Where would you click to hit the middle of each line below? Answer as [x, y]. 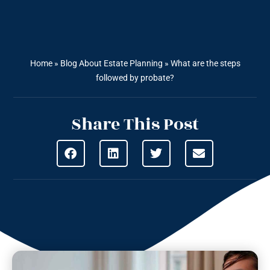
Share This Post [135, 125]
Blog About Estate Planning [111, 64]
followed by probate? [135, 78]
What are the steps [205, 64]
